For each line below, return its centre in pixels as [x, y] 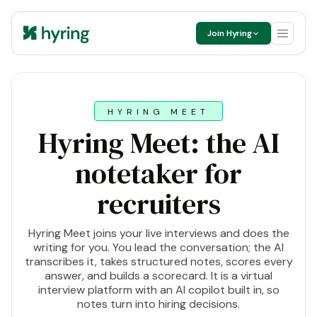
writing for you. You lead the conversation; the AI [158, 247]
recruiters [158, 204]
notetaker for [158, 173]
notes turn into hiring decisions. [158, 304]
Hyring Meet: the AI [158, 143]
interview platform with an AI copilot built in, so [158, 290]
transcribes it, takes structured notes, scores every [158, 261]
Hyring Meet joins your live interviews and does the [158, 233]
